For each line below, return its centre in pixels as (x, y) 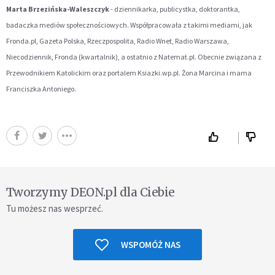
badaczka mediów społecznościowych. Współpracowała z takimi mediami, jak (129, 25)
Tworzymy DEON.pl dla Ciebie (91, 192)
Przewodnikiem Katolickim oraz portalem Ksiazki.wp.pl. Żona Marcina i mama (129, 73)
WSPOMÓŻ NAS (150, 245)
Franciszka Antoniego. (41, 89)
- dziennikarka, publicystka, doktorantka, (175, 9)
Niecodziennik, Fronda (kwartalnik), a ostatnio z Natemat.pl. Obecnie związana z (134, 57)
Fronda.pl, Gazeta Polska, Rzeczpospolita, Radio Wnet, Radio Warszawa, (118, 41)
